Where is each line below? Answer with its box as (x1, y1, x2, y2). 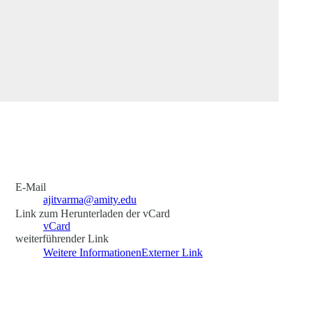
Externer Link (141, 246, 203, 258)
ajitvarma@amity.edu (43, 193, 136, 205)
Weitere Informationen (43, 246, 141, 258)
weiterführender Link (15, 232, 109, 244)
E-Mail (15, 180, 46, 193)
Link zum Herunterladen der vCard (15, 207, 170, 219)
